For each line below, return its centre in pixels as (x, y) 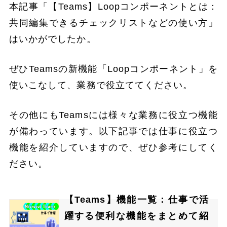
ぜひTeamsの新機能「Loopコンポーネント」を (113, 69)
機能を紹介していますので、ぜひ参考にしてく (113, 148)
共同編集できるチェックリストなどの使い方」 (113, 23)
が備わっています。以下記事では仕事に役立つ (113, 131)
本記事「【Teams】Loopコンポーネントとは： (113, 7)
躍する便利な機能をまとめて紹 (136, 216)
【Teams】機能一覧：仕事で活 (136, 199)
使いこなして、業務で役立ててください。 (101, 85)
